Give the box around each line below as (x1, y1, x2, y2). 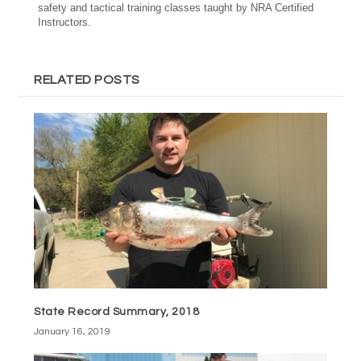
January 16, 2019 (34, 326, 111, 337)
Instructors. (38, 16, 92, 28)
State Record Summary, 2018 (34, 305, 200, 317)
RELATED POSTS (34, 73, 140, 86)
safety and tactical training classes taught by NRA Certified (38, 2, 314, 14)
